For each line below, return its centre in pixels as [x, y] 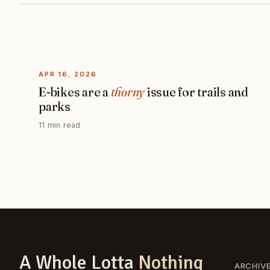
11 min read [60, 125]
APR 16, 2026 [68, 74]
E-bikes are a [75, 92]
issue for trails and [196, 92]
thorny [128, 92]
